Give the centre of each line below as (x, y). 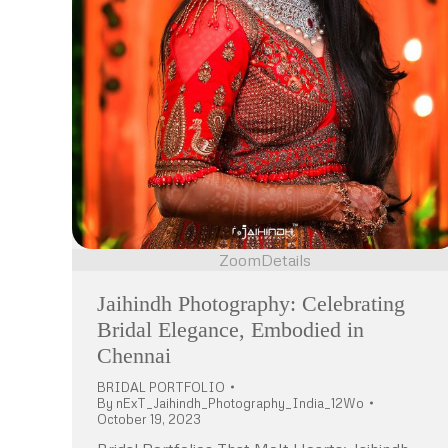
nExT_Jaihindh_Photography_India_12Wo (240, 402)
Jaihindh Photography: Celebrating (251, 303)
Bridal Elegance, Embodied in (230, 329)
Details (286, 259)
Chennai (134, 355)
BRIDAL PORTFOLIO (161, 386)
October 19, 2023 (149, 418)
